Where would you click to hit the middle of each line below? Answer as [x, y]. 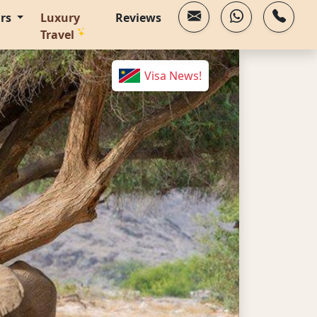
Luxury [60, 18]
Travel [59, 35]
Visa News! [171, 76]
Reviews [138, 18]
